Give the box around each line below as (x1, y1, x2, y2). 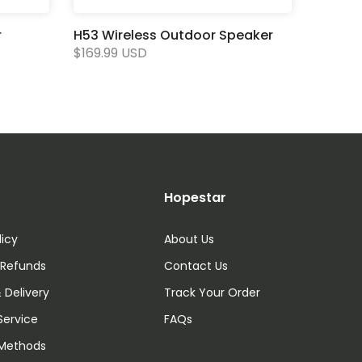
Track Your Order (164, 284, 261, 301)
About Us (164, 231, 215, 247)
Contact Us (164, 258, 229, 274)
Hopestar (164, 188, 227, 207)
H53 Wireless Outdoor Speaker (74, 26, 273, 44)
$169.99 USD (74, 44, 147, 62)
